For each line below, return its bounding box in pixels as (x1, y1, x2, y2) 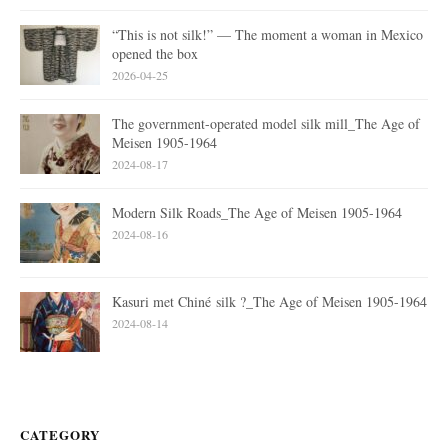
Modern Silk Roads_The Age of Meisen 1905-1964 (112, 202, 402, 222)
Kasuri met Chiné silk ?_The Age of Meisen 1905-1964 (112, 291, 427, 311)
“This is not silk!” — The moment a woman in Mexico (112, 24, 423, 44)
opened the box (112, 43, 198, 63)
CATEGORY (20, 424, 100, 444)
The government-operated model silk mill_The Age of (112, 113, 420, 133)
